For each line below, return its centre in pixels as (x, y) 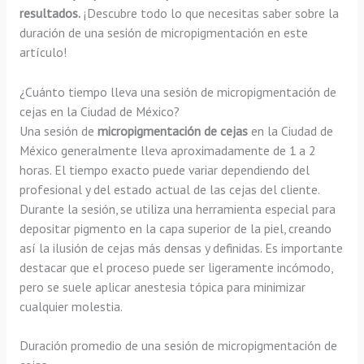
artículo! (43, 52)
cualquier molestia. (71, 306)
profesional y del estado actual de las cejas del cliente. (169, 189)
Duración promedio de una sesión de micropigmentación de (178, 346)
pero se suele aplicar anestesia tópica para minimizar (162, 286)
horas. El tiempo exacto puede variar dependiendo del (164, 169)
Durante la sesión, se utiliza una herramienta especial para (177, 208)
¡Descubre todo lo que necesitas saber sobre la (209, 13)
